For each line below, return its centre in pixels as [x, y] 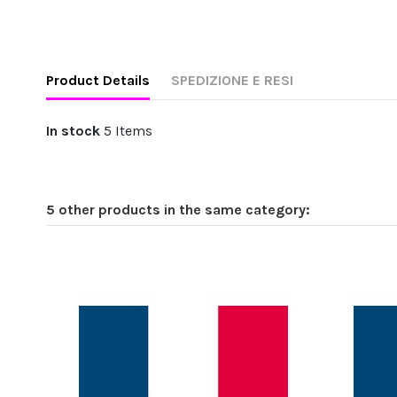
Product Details [98, 81]
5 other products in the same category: [178, 209]
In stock [73, 131]
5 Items [128, 131]
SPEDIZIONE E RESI [232, 81]
